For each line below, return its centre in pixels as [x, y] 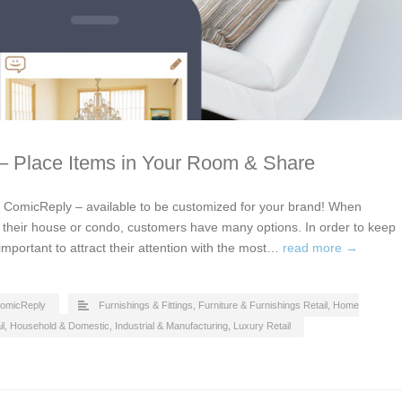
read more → [320, 248]
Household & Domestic [60, 326]
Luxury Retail [262, 326]
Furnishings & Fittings [146, 305]
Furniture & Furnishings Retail [263, 305]
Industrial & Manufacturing [171, 326]
